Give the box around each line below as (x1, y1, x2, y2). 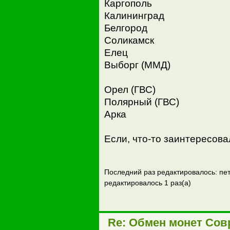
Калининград (104, 10, 164, 21)
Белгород (104, 22, 147, 33)
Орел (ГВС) (104, 84, 156, 95)
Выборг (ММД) (104, 59, 170, 70)
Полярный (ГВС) (104, 96, 179, 107)
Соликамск (104, 34, 154, 46)
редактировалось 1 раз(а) (104, 178, 191, 187)
